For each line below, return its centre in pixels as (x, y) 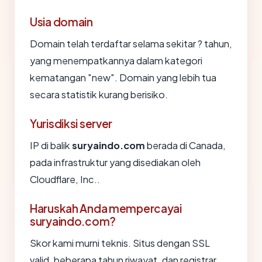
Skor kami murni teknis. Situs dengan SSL (120, 243)
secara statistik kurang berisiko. (99, 95)
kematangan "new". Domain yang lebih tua (123, 78)
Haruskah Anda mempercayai (106, 208)
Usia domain (61, 22)
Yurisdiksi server (71, 124)
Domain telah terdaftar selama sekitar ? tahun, (131, 44)
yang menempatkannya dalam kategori (116, 61)
